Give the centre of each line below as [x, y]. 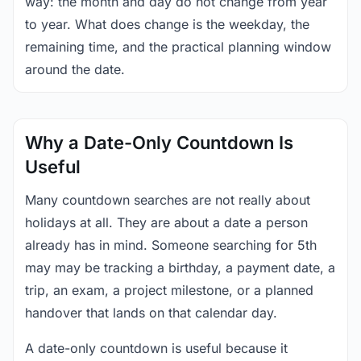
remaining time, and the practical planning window [178, 47]
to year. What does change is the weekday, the [167, 24]
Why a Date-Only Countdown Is [159, 143]
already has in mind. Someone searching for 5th [171, 245]
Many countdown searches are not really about [168, 200]
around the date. [75, 69]
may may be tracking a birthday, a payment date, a [180, 268]
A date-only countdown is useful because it [156, 348]
